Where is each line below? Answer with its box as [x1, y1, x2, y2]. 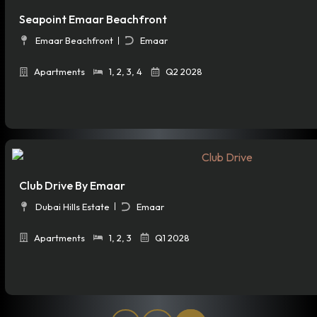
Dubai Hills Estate [35, 200, 110, 212]
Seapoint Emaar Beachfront [19, 12, 167, 27]
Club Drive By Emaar [19, 178, 125, 192]
